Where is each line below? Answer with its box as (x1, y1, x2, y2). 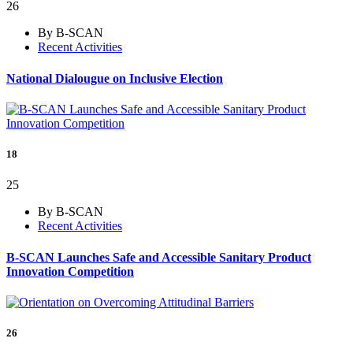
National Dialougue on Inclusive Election (6, 71, 223, 85)
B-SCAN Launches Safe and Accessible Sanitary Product (6, 250, 311, 264)
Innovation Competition (6, 264, 134, 278)
